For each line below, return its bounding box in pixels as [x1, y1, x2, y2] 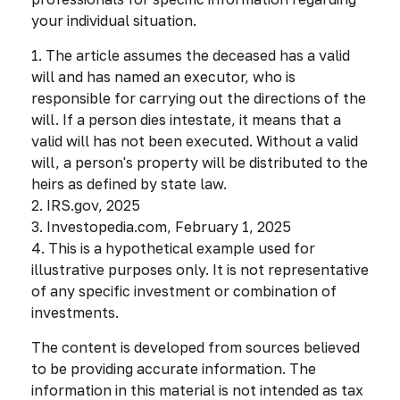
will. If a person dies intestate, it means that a [31, 110, 341, 129]
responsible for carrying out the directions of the [31, 88, 366, 107]
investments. [31, 303, 119, 321]
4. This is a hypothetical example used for [31, 238, 315, 257]
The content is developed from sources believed [31, 337, 360, 356]
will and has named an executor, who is [31, 67, 296, 86]
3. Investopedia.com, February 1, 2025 [31, 217, 291, 236]
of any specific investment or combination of [31, 281, 337, 300]
